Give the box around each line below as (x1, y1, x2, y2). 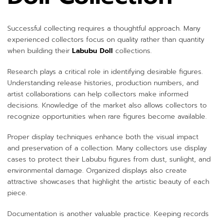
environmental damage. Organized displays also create (7, 165, 187, 176)
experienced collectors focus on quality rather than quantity (7, 34, 204, 45)
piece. (7, 188, 27, 199)
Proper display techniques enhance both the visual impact (7, 132, 199, 143)
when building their (7, 45, 72, 56)
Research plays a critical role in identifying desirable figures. (7, 66, 203, 77)
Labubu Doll (72, 45, 113, 56)
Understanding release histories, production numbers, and (7, 77, 199, 88)
